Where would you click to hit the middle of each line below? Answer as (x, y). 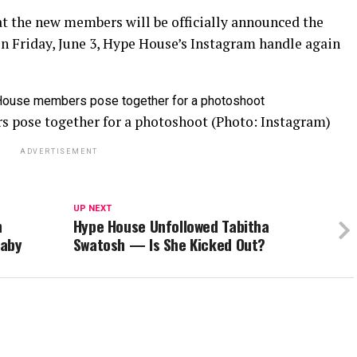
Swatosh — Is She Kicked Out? (169, 244)
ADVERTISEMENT (59, 151)
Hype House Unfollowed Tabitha (171, 226)
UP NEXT (92, 208)
